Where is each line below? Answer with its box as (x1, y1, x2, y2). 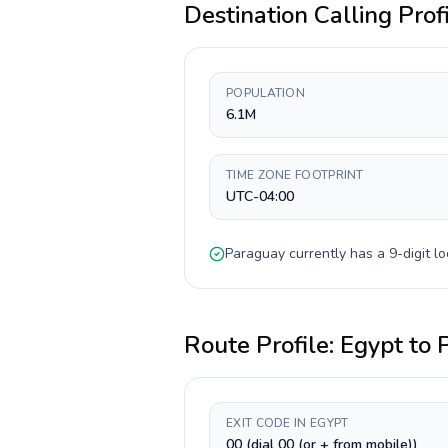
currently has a (285, 244, 389, 263)
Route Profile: (184, 329, 340, 361)
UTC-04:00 (226, 187, 294, 206)
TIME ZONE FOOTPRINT (226, 167, 364, 183)
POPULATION (226, 85, 305, 101)
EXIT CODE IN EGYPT (226, 415, 349, 431)
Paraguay (225, 244, 285, 263)
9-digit (389, 244, 430, 263)
